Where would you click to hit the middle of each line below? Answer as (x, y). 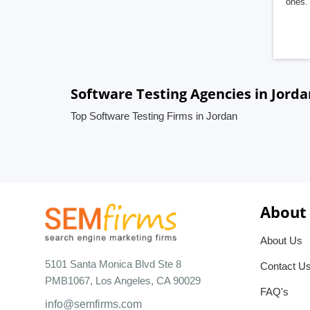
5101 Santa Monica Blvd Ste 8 (113, 264)
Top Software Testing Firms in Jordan (154, 116)
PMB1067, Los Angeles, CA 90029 (123, 280)
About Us (281, 240)
